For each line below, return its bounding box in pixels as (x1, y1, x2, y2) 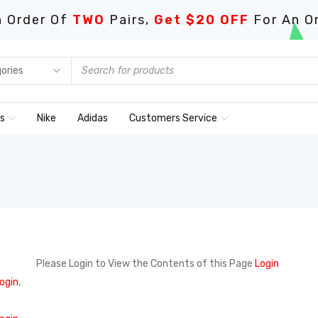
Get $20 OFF (154, 12, 249, 28)
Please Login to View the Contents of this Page (35, 258, 255, 270)
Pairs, (105, 12, 154, 28)
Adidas (77, 112, 108, 124)
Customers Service (129, 112, 217, 124)
